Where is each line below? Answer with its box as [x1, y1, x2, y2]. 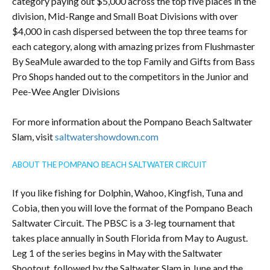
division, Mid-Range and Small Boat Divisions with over [12, 10, 238, 22]
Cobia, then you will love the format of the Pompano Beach [12, 202, 253, 214]
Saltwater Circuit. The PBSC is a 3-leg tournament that [12, 217, 235, 229]
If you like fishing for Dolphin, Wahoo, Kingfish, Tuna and [12, 187, 243, 199]
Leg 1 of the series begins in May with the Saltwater [12, 247, 222, 259]
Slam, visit [12, 131, 55, 143]
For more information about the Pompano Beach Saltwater [12, 116, 253, 128]
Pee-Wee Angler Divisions [12, 86, 120, 98]
